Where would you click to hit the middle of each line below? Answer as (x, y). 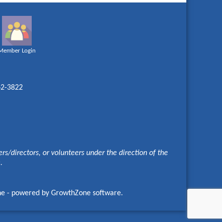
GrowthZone (71, 193)
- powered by (28, 193)
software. (107, 193)
